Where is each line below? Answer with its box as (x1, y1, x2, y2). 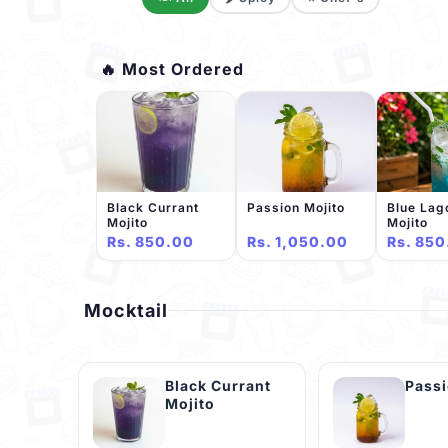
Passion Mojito (247, 200, 345, 215)
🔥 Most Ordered (100, 59, 244, 79)
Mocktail (84, 300, 168, 322)
